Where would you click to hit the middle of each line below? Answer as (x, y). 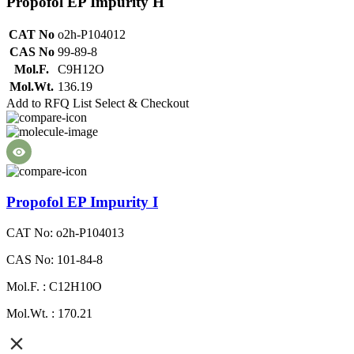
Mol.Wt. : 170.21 (49, 313)
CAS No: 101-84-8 (55, 259)
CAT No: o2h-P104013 (65, 232)
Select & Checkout (142, 104)
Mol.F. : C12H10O (54, 286)
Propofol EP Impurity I (82, 201)
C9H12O (81, 70)
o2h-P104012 (92, 35)
